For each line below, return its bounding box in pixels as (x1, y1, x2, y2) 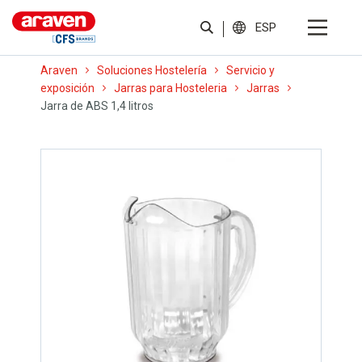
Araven (40, 64, 78, 77)
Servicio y (226, 64, 275, 77)
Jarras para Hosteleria (114, 82, 227, 95)
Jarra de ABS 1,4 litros (40, 99, 154, 112)
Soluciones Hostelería (97, 64, 207, 77)
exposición (40, 82, 95, 95)
